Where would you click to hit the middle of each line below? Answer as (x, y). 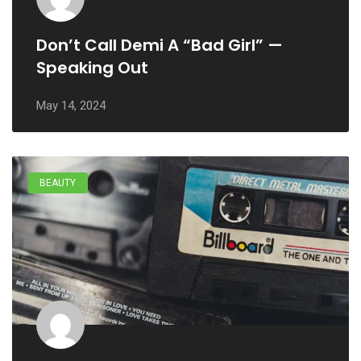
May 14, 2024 (71, 106)
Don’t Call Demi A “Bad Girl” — (160, 45)
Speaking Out (92, 68)
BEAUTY (58, 183)
